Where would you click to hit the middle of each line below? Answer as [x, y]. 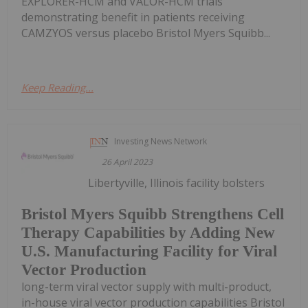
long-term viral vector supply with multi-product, [146, 286]
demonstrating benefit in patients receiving [133, 17]
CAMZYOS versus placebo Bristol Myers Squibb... [146, 33]
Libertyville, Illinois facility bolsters [177, 183]
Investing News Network [161, 141]
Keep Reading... [57, 87]
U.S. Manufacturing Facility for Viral [149, 251]
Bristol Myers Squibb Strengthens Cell [153, 214]
